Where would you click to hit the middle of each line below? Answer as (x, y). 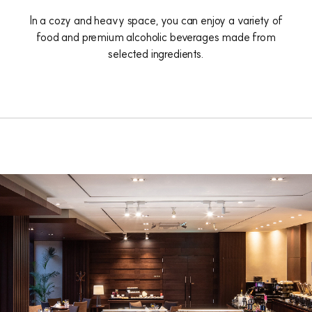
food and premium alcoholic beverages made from (156, 37)
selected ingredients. (156, 54)
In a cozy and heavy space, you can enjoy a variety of (156, 20)
